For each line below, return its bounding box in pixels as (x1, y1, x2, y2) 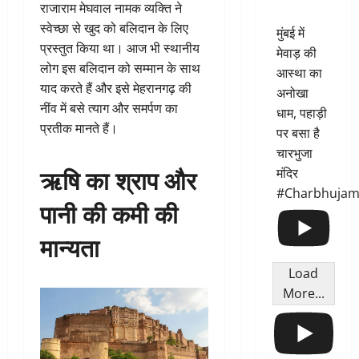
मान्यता (40, 228, 99, 265)
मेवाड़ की (276, 44, 317, 63)
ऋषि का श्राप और (40, 161, 196, 198)
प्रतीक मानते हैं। (40, 119, 118, 138)
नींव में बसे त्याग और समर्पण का (40, 99, 178, 118)
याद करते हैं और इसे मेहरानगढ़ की (40, 79, 192, 98)
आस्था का (276, 64, 322, 83)
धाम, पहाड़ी (276, 104, 327, 123)
